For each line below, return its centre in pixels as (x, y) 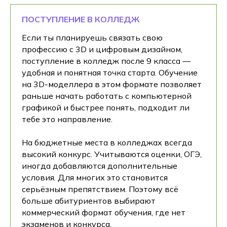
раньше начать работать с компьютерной (107, 96)
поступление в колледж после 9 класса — (106, 61)
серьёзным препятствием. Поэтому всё (100, 189)
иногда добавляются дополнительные (100, 166)
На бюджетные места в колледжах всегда (107, 142)
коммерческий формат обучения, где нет (104, 212)
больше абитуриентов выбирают (89, 201)
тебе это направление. (67, 119)
